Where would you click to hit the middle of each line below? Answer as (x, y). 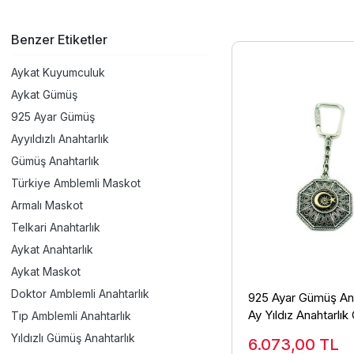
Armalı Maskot (47, 205)
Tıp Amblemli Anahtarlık (71, 315)
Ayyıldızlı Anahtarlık (60, 138)
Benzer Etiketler (59, 40)
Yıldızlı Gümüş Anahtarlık (73, 337)
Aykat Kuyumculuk (58, 72)
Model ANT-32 (288, 332)
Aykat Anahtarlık (52, 249)
